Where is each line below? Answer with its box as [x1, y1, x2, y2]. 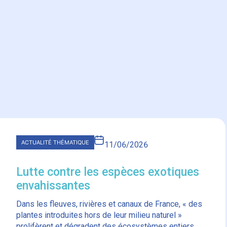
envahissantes [16, 178, 91, 193]
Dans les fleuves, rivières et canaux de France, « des [16, 199, 203, 209]
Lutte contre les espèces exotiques [16, 165, 200, 179]
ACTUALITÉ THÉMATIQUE [21, 139, 90, 146]
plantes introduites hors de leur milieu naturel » [16, 210, 182, 220]
